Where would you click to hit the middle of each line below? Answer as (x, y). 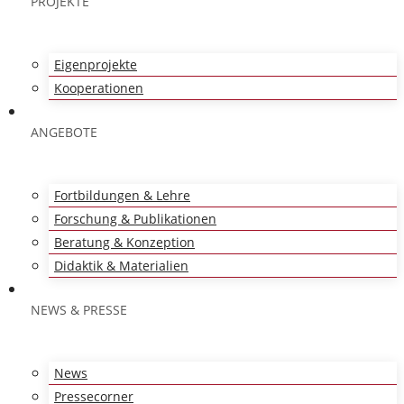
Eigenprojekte (96, 64)
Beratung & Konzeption (124, 242)
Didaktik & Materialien (121, 266)
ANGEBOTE (64, 132)
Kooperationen (99, 88)
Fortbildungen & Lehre (122, 195)
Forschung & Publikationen (135, 219)
